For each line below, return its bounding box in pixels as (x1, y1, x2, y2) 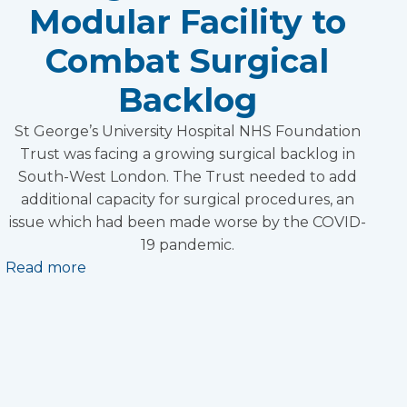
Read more (5, 259, 86, 276)
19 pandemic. (140, 236, 234, 253)
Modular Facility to (28, 2, 346, 42)
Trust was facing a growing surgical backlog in (19, 145, 355, 163)
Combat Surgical (45, 41, 329, 81)
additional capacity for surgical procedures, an (20, 191, 354, 208)
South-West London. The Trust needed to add (17, 168, 357, 185)
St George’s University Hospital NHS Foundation (14, 123, 361, 140)
